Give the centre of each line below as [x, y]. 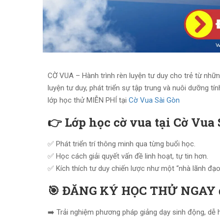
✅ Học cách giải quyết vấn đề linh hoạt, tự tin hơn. [128, 156]
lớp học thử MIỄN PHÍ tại [88, 100]
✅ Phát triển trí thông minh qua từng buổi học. [122, 144]
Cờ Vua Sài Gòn [155, 100]
